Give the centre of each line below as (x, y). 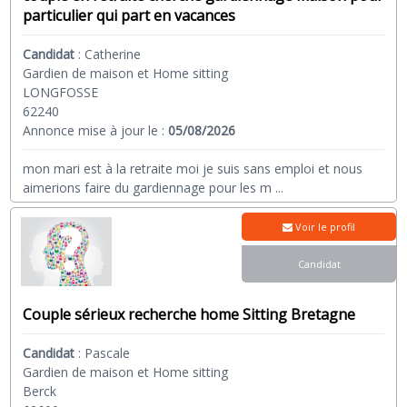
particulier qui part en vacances (129, 16)
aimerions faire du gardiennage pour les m (148, 188)
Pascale (108, 352)
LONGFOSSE (61, 93)
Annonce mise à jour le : (96, 131)
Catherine (113, 55)
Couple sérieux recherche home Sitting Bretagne (189, 314)
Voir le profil (324, 227)
